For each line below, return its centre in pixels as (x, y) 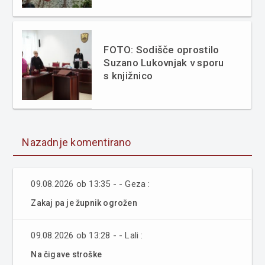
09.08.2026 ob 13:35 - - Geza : (91, 184)
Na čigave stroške (66, 255)
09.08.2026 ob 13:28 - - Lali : (87, 236)
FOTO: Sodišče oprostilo (161, 50)
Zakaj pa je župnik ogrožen (84, 203)
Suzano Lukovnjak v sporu (164, 63)
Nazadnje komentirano (77, 143)
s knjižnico (128, 76)
